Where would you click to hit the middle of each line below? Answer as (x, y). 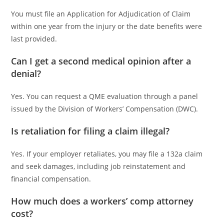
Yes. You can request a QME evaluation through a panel (105, 96)
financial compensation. (51, 178)
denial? (26, 73)
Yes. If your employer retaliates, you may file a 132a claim (107, 153)
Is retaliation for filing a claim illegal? (90, 131)
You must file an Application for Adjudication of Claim (101, 13)
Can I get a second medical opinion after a (101, 61)
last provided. (34, 38)
